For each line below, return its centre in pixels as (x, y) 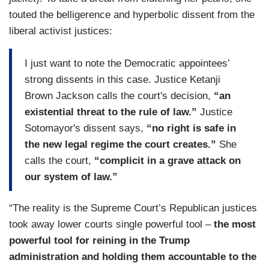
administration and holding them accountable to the (133, 257)
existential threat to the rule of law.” (111, 112)
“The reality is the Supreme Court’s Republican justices (133, 208)
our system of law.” (71, 177)
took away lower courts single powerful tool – (111, 225)
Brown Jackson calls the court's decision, (119, 95)
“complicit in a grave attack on (168, 160)
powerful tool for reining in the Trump (99, 241)
